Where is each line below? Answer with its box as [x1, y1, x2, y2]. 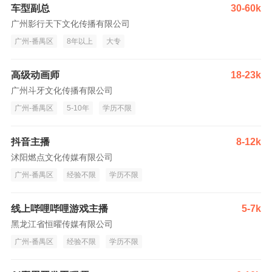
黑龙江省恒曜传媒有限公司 [11, 219, 113, 229]
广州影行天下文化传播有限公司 [11, 19, 130, 29]
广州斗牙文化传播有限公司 [11, 86, 113, 95]
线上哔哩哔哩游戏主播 [11, 203, 108, 214]
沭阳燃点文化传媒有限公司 [11, 152, 113, 162]
